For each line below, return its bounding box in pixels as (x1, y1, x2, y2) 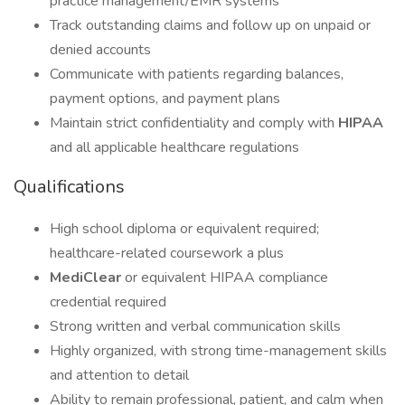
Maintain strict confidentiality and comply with (50, 113, 338, 133)
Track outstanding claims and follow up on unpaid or (50, 15, 371, 35)
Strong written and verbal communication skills (50, 316, 341, 336)
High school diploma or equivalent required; (50, 219, 319, 239)
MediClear (50, 268, 125, 287)
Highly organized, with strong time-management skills (50, 341, 387, 361)
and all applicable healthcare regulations (50, 137, 299, 157)
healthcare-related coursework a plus (50, 243, 284, 263)
